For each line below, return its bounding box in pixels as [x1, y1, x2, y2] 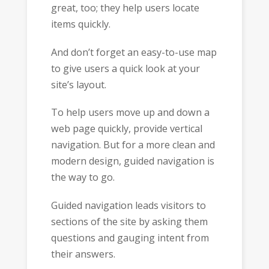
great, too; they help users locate [50, 1, 199, 15]
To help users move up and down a [50, 106, 210, 119]
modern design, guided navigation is [50, 154, 214, 168]
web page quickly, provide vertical [50, 122, 202, 136]
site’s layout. [50, 77, 106, 91]
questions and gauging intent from [50, 231, 209, 244]
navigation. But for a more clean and [50, 138, 215, 152]
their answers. [50, 247, 115, 261]
